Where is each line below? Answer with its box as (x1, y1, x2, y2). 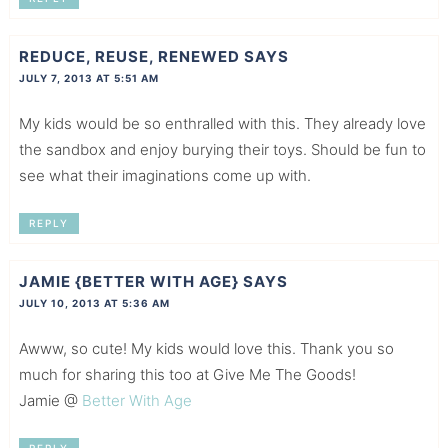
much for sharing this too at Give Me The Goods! (18, 365, 356, 385)
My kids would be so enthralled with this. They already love (18, 114, 426, 134)
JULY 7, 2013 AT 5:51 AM (18, 72, 159, 85)
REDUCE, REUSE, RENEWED (18, 47, 240, 67)
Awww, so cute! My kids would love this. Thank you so (18, 339, 394, 359)
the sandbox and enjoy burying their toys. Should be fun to (18, 140, 426, 160)
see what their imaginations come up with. (18, 166, 311, 186)
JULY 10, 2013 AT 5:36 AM (18, 297, 170, 310)
